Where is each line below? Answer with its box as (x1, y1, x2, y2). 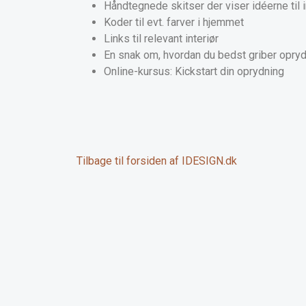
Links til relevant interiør (104, 32, 219, 46)
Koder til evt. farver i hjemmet (104, 16, 244, 29)
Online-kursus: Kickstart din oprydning (104, 65, 284, 79)
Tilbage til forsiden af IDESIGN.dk (76, 154, 237, 168)
